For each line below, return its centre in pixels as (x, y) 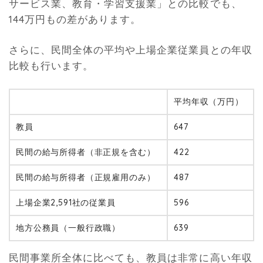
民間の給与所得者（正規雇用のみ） (86, 177)
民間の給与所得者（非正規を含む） (86, 152)
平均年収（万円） (209, 101)
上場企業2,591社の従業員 (66, 202)
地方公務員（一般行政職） (68, 227)
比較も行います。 (51, 66)
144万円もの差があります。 (75, 19)
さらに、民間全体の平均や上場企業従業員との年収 (131, 50)
